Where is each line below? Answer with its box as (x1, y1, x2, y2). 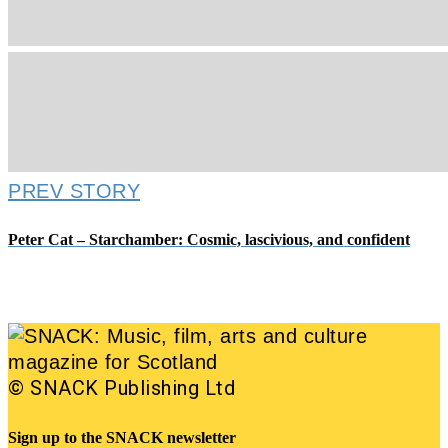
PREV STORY (8, 179, 140, 202)
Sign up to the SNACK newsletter (8, 428, 236, 446)
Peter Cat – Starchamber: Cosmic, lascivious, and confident (8, 231, 410, 249)
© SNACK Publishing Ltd (8, 376, 235, 401)
